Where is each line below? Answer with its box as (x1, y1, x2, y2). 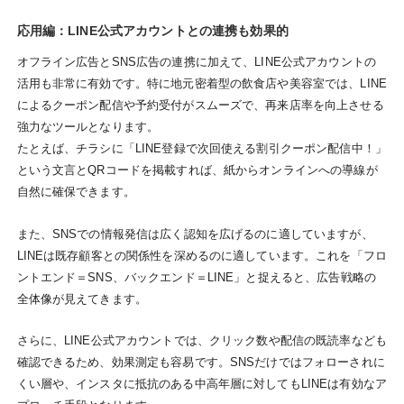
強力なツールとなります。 (16, 119, 160, 133)
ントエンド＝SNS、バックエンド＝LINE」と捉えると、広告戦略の (16, 270, 376, 284)
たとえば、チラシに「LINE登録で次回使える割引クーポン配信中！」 (16, 141, 387, 155)
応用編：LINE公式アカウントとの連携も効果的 (16, 23, 289, 38)
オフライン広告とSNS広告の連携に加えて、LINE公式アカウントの (16, 54, 376, 69)
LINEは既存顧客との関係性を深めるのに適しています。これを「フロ (16, 248, 387, 262)
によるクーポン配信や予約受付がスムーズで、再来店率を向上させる (16, 97, 384, 112)
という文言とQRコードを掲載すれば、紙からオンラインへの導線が (16, 162, 378, 177)
